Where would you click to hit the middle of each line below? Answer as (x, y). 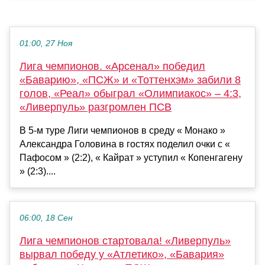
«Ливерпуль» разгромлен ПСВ (96, 107)
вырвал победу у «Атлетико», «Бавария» (122, 255)
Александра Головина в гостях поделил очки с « (125, 144)
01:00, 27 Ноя (46, 44)
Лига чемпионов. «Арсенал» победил (112, 67)
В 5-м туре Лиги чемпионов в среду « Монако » (122, 131)
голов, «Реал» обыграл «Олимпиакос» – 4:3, (130, 94)
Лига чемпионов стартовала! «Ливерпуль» (125, 241)
